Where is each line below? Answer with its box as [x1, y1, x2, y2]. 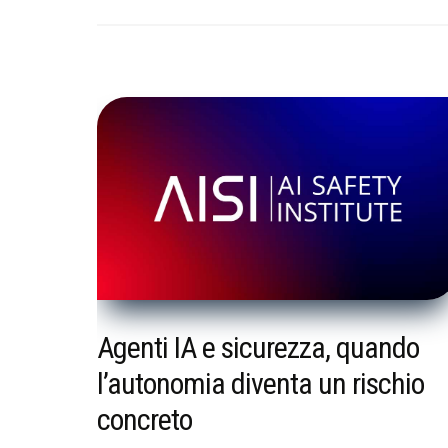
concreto [97, 402, 192, 438]
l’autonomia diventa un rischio [97, 366, 424, 402]
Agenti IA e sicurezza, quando [97, 330, 419, 366]
